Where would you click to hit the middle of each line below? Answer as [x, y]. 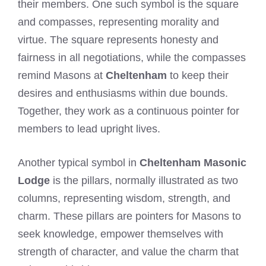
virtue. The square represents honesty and [118, 39]
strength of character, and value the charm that [128, 251]
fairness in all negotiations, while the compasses [132, 57]
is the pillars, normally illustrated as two [144, 180]
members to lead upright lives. [89, 129]
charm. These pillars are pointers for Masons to [129, 216]
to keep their [198, 75]
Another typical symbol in [79, 162]
